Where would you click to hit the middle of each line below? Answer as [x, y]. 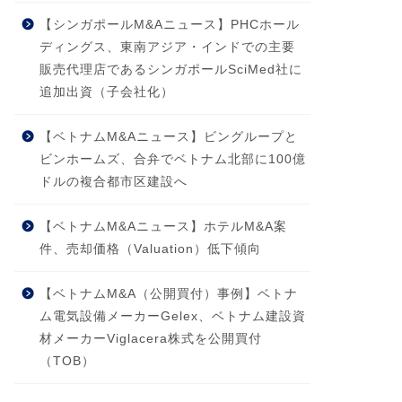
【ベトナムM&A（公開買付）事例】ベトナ [168, 293]
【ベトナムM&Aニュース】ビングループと [168, 136]
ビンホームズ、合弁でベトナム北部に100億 [172, 159]
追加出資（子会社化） [106, 92]
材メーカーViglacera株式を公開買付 [150, 338]
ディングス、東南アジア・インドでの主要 [167, 47]
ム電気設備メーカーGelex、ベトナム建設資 [172, 316]
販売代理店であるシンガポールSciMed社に [170, 69]
